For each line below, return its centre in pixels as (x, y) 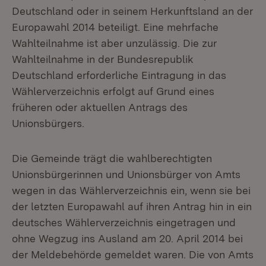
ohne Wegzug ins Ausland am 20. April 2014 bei (127, 238)
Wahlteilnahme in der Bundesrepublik (103, 59)
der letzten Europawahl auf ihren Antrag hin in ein (132, 206)
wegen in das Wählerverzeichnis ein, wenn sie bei (131, 190)
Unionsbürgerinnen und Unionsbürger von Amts (126, 174)
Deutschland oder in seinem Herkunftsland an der (132, 11)
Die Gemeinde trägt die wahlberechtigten (112, 158)
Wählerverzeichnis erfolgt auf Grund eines (113, 91)
